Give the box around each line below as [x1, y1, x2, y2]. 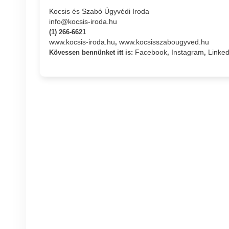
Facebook [134, 48, 167, 56]
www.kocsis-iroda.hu [49, 37, 115, 46]
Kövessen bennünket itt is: [49, 48, 135, 56]
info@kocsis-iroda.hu [49, 17, 117, 26]
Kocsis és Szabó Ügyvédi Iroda [49, 7, 149, 15]
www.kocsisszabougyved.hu [119, 37, 209, 46]
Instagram [171, 48, 204, 56]
